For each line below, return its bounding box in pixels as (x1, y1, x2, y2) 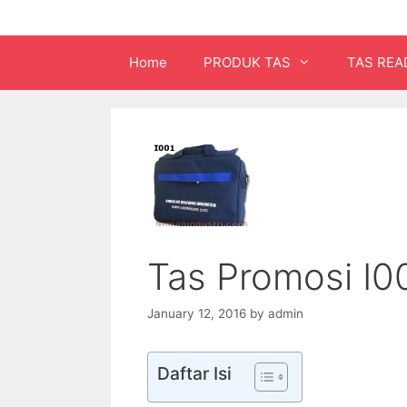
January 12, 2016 (147, 306, 246, 322)
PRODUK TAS (203, 53, 291, 71)
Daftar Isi (157, 362, 232, 385)
